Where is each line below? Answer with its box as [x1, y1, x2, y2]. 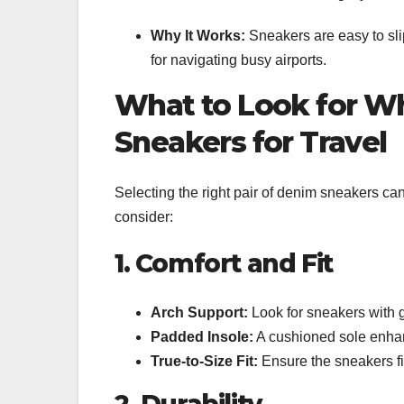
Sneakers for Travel [115, 124, 387, 160]
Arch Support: [151, 304, 248, 320]
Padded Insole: [151, 328, 253, 344]
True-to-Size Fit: [151, 353, 258, 369]
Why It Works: [151, 27, 245, 43]
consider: [115, 209, 173, 225]
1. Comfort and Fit [115, 248, 333, 280]
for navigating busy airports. [151, 51, 326, 68]
